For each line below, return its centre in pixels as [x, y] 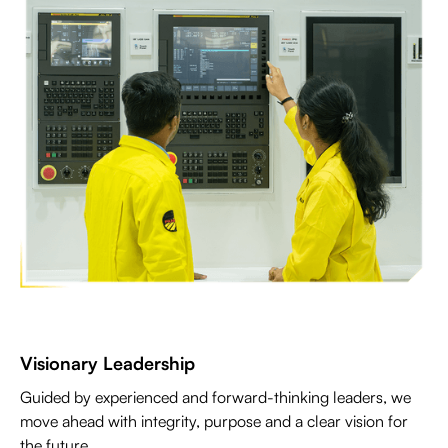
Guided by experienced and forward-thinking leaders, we [215, 397]
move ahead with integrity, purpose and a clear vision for [214, 421]
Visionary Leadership [107, 363]
